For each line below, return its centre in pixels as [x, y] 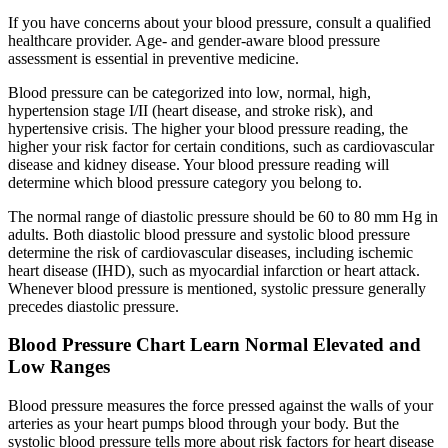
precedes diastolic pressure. [93, 306]
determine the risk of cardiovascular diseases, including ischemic [210, 252]
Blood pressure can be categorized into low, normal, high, [189, 92]
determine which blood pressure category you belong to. [185, 182]
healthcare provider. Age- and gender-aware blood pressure [194, 40]
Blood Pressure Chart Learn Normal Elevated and [214, 345]
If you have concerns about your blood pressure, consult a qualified [219, 22]
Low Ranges [59, 367]
